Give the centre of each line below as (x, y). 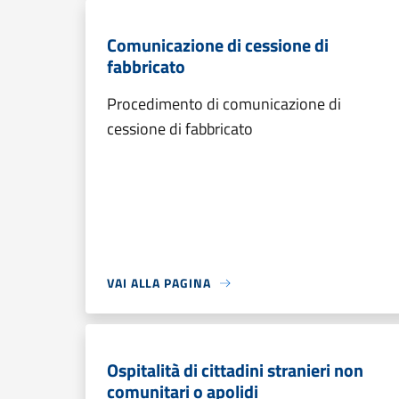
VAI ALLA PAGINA (159, 283)
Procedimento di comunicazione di (224, 104)
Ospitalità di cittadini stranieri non (235, 370)
